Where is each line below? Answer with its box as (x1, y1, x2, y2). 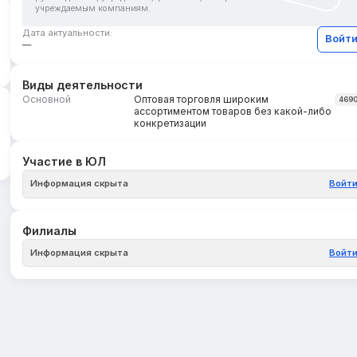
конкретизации (134, 117, 207, 130)
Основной (22, 93, 72, 106)
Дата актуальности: (22, 27, 113, 39)
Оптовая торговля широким (134, 93, 269, 106)
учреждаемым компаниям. (35, 2, 151, 14)
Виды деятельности (22, 78, 143, 92)
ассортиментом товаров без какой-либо (134, 105, 332, 118)
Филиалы (22, 223, 77, 237)
